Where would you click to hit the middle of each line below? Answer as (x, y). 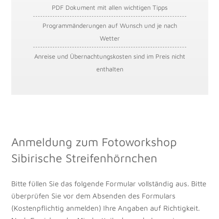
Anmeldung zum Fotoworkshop (94, 142)
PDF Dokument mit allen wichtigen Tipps (109, 8)
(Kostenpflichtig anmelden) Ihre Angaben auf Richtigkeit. (105, 208)
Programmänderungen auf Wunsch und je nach (109, 26)
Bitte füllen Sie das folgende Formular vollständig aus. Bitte (109, 183)
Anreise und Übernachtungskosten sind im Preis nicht (109, 56)
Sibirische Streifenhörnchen (84, 158)
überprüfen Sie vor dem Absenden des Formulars (93, 196)
